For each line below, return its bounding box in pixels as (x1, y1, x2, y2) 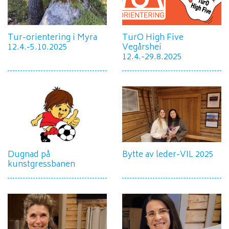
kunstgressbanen (8, 157, 75, 172)
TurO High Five (122, 30, 184, 45)
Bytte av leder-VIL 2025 (122, 147, 214, 162)
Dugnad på (8, 147, 50, 162)
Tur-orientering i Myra (8, 30, 97, 45)
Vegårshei (122, 40, 162, 55)
